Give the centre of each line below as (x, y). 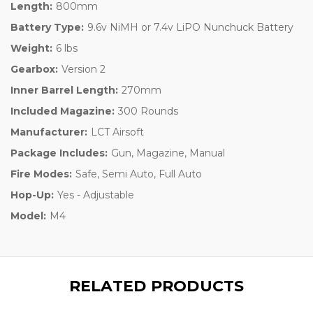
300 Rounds (148, 111)
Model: (28, 216)
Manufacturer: (49, 132)
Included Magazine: (63, 111)
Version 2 (83, 69)
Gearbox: (34, 69)
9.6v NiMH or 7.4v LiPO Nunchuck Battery (190, 27)
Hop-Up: (32, 195)
